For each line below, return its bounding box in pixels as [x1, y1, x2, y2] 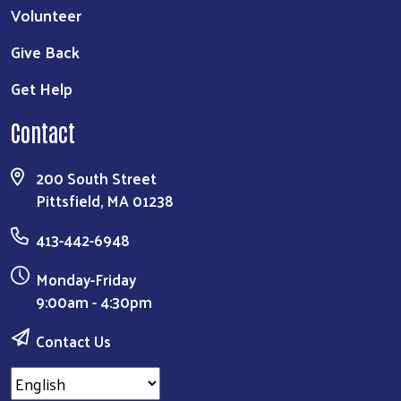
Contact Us [36, 328, 111, 355]
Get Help [11, 73, 73, 104]
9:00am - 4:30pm [36, 288, 152, 316]
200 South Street [36, 165, 157, 192]
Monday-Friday [36, 266, 136, 294]
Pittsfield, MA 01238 [36, 187, 174, 215]
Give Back [11, 37, 80, 67]
